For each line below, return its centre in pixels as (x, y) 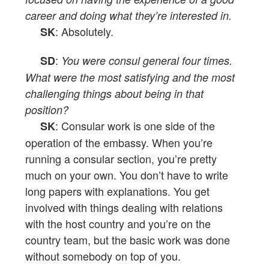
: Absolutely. (84, 32)
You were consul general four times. (147, 61)
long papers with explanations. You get (117, 191)
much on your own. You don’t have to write (127, 175)
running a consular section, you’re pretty (121, 159)
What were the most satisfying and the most (130, 77)
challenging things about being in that (114, 94)
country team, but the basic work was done (128, 240)
